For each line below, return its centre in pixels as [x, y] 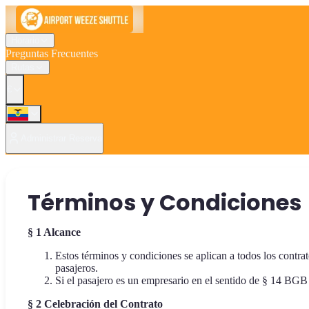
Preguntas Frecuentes [52, 53]
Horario [25, 40]
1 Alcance [58, 232]
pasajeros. [77, 268]
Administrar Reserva [61, 138]
